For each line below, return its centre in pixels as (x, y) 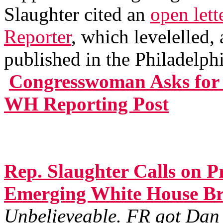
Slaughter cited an (77, 14)
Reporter (38, 37)
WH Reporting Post (86, 104)
